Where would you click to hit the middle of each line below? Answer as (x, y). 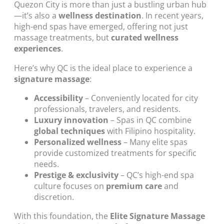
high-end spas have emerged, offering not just (101, 27)
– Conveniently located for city (140, 98)
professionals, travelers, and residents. (107, 109)
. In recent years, (172, 16)
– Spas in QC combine (150, 120)
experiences (37, 49)
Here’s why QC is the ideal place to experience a (103, 68)
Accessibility (58, 98)
